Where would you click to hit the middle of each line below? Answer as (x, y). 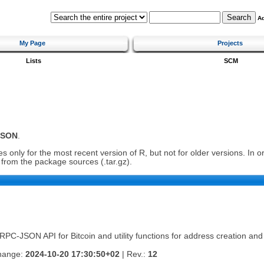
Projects (230, 43)
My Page (32, 43)
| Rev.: (134, 254)
